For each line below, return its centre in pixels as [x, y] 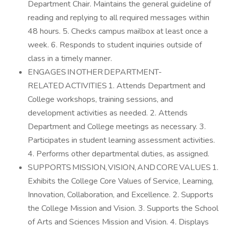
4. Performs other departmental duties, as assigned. [120, 154]
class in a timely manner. [71, 59]
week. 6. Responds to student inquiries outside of [115, 45]
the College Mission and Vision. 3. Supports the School [123, 208]
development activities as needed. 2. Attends [108, 113]
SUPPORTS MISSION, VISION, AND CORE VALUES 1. [123, 167]
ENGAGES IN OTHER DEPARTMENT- [95, 72]
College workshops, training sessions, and [100, 99]
